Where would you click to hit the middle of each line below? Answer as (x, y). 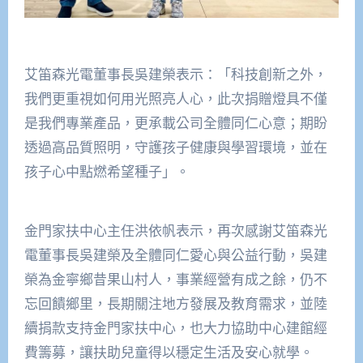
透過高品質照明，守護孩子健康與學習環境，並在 (175, 147)
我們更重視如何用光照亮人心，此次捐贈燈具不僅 (175, 99)
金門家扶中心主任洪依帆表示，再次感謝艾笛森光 (175, 231)
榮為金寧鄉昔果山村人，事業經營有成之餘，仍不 (175, 280)
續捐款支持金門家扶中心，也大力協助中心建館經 (175, 328)
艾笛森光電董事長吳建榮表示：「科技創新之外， (175, 75)
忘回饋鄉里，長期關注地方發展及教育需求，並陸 (175, 304)
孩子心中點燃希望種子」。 (107, 172)
